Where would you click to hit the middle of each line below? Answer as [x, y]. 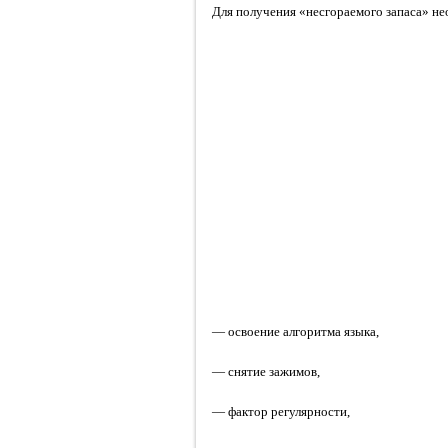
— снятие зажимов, [266, 371]
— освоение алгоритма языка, [295, 331]
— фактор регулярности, [281, 411]
